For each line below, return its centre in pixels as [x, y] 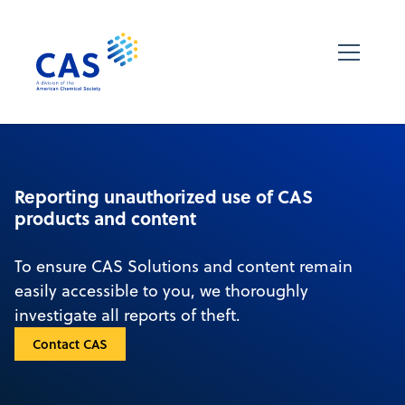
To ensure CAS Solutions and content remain [184, 266]
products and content [105, 217]
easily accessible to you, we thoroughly [161, 290]
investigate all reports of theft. [127, 315]
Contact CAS [70, 344]
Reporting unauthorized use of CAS [164, 196]
